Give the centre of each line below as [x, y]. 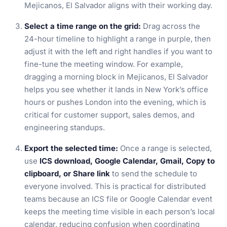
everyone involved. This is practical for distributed [115, 186]
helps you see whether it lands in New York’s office [116, 89]
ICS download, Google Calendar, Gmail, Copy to [127, 161]
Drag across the [171, 26]
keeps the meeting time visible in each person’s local [120, 212]
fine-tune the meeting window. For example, [104, 64]
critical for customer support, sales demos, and [109, 115]
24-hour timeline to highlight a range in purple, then [118, 39]
